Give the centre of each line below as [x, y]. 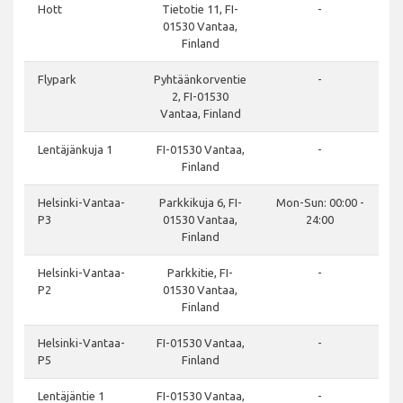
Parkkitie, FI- [200, 273]
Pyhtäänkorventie [200, 80]
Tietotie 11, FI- [200, 9]
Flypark [57, 80]
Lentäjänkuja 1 [75, 150]
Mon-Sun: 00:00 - [320, 203]
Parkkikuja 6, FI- [200, 203]
